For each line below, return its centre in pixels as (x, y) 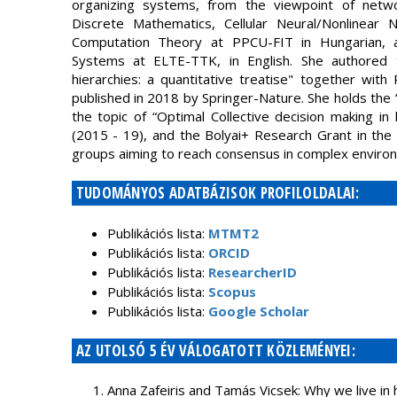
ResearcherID (252, 272)
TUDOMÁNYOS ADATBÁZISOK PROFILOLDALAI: (218, 193)
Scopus (232, 292)
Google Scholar (258, 311)
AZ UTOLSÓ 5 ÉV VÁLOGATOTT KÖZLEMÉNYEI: (216, 350)
